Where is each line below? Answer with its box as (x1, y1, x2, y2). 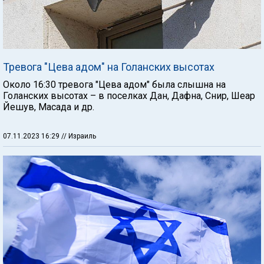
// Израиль (61, 132, 96, 140)
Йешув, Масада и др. (3, 101, 94, 113)
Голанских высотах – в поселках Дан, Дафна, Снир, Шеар (3, 90, 255, 101)
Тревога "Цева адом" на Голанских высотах (3, 61, 214, 73)
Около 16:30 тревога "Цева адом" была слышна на (3, 79, 226, 90)
